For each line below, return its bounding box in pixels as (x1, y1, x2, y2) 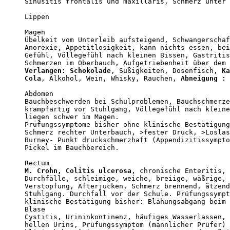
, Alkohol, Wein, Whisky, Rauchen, (41, 74, 181, 82)
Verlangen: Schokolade (25, 66, 111, 74)
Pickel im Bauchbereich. (25, 143, 119, 151)
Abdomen (25, 89, 53, 98)
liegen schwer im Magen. (25, 112, 119, 121)
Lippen (25, 12, 49, 21)
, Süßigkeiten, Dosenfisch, (111, 66, 222, 74)
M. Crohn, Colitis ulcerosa (25, 166, 131, 175)
